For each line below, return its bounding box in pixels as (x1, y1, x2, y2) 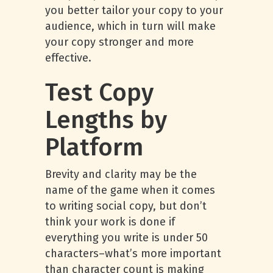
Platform (45, 133, 143, 162)
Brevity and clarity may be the (45, 168, 197, 181)
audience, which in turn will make (45, 19, 216, 33)
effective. (45, 51, 91, 65)
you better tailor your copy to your (45, 4, 223, 17)
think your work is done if (45, 215, 175, 229)
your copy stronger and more (45, 35, 194, 49)
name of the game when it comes (45, 183, 215, 197)
